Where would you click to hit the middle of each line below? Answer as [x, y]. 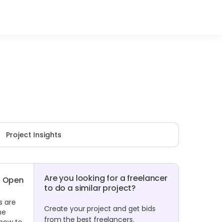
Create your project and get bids [100, 209]
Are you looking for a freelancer [106, 178]
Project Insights [34, 135]
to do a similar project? [90, 188]
